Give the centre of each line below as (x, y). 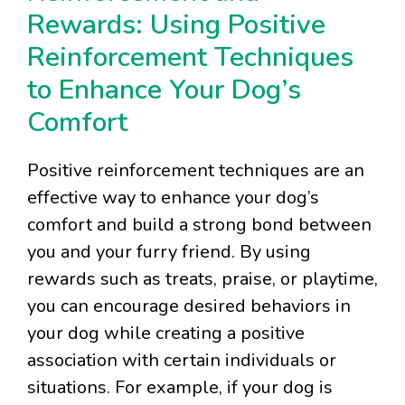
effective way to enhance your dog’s (173, 198)
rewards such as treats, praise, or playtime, (202, 279)
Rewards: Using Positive (176, 25)
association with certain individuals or (182, 361)
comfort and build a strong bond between (199, 225)
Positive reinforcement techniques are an (196, 171)
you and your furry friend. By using (169, 252)
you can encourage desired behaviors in (189, 306)
